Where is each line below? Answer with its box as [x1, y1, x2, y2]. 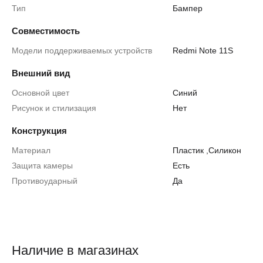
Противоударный [12, 176, 77, 186]
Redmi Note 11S [173, 46, 234, 55]
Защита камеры [12, 161, 73, 170]
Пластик [173, 146, 207, 155]
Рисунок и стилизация [12, 103, 96, 113]
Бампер [173, 4, 203, 13]
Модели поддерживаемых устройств [12, 46, 152, 55]
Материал [12, 146, 50, 155]
